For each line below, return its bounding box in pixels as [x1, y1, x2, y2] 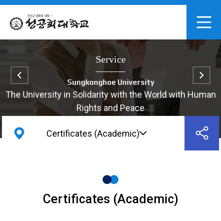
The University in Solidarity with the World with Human [5, 89, 216, 100]
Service [95, 54, 126, 65]
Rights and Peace [76, 103, 145, 113]
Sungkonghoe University [67, 78, 154, 86]
